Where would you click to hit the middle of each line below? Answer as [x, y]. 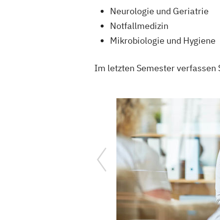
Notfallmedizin [139, 26]
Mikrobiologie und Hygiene [163, 41]
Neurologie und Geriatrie [159, 11]
